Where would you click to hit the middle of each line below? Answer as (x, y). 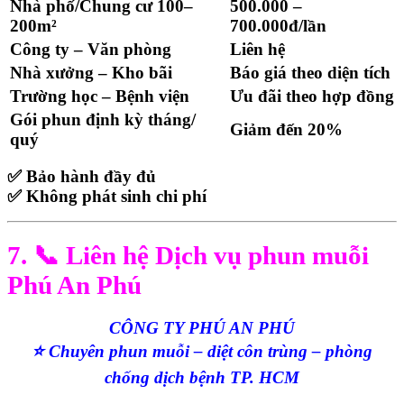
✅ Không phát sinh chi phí (107, 197)
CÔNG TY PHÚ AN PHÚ (202, 328)
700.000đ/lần (278, 26)
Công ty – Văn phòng (91, 50)
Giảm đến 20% (286, 130)
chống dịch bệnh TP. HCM (202, 378)
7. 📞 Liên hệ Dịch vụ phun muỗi (188, 256)
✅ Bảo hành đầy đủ (82, 177)
